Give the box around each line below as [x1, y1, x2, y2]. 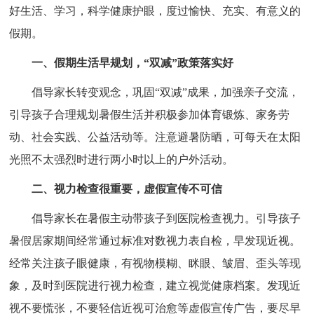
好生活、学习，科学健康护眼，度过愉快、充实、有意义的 [9, 4, 301, 17]
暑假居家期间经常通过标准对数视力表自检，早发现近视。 [9, 234, 301, 247]
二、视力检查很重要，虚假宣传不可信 [32, 182, 223, 195]
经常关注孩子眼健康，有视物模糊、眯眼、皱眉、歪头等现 [9, 257, 301, 269]
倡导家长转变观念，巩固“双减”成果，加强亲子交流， [32, 86, 300, 98]
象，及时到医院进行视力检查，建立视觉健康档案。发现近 [9, 279, 301, 292]
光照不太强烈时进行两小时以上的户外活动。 [9, 153, 234, 165]
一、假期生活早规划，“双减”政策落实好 [32, 56, 234, 69]
